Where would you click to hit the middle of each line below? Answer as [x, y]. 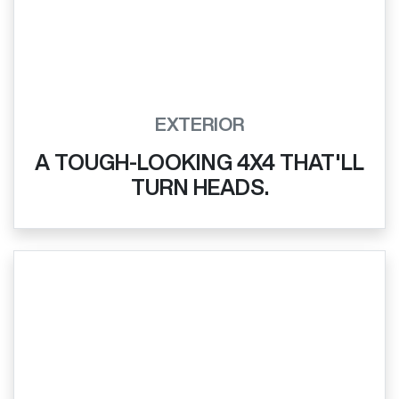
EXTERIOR [199, 124]
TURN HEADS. [199, 187]
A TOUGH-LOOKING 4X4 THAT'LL [199, 162]
